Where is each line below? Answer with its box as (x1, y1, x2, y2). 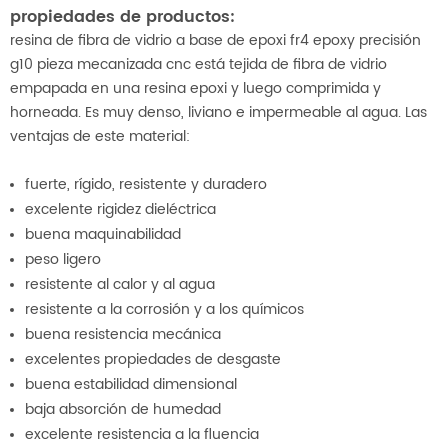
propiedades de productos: (10, 3, 235, 30)
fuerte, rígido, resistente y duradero (25, 172, 267, 196)
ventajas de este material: (10, 124, 190, 148)
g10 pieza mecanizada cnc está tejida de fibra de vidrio (10, 52, 387, 76)
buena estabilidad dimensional (25, 372, 237, 396)
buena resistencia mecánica (25, 322, 221, 346)
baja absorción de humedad (25, 397, 221, 421)
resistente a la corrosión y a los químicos (25, 297, 304, 321)
